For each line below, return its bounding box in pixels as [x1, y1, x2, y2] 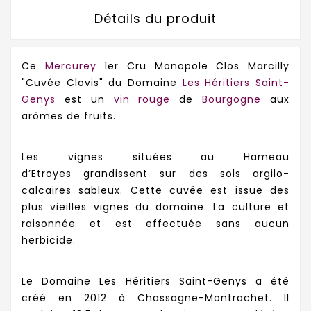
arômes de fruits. [22, 109, 119, 124]
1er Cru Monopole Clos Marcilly [96, 59, 290, 74]
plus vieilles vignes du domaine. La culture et [22, 200, 289, 215]
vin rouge [113, 92, 171, 107]
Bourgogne [202, 92, 262, 107]
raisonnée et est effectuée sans [22, 217, 242, 231]
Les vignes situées [22, 150, 201, 165]
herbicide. [22, 233, 76, 248]
